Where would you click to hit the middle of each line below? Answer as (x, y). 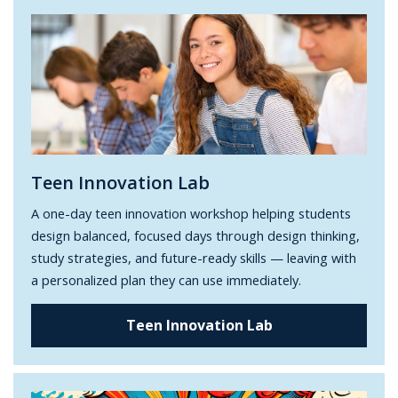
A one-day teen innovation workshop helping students (191, 213)
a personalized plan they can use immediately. (167, 279)
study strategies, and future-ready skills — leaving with (194, 257)
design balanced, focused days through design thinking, (196, 235)
